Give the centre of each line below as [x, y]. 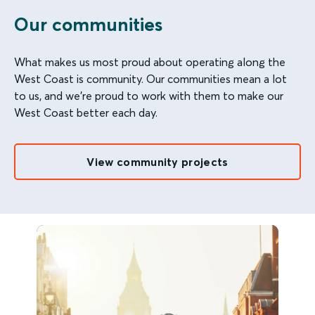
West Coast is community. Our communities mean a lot [150, 78]
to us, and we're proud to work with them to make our [149, 95]
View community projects [157, 161]
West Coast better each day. [86, 112]
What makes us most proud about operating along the [150, 62]
